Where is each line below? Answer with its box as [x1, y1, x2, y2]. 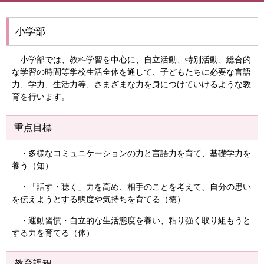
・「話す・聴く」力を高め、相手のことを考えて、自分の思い [12, 182, 251, 192]
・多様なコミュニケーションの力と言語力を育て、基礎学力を [12, 148, 251, 158]
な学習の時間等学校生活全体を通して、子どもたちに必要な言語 [12, 67, 251, 77]
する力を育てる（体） [12, 228, 94, 237]
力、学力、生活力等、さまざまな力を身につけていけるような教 [12, 80, 251, 89]
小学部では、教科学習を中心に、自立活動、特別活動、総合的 [12, 55, 251, 64]
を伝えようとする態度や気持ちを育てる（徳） [12, 194, 185, 204]
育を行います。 [12, 92, 70, 101]
